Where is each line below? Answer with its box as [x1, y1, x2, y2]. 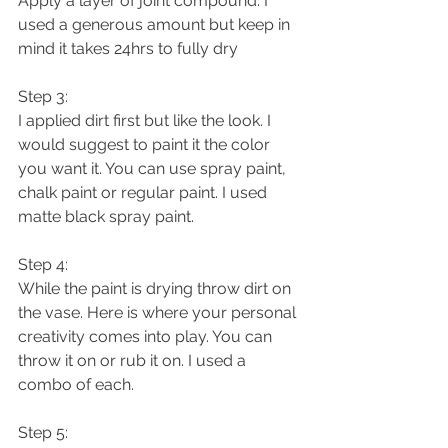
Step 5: [18, 423, 68, 442]
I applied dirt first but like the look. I [18, 111, 275, 130]
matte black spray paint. [18, 207, 202, 226]
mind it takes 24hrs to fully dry [18, 39, 242, 58]
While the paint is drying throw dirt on [18, 279, 295, 298]
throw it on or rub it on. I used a [18, 351, 250, 370]
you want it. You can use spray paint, [18, 159, 290, 178]
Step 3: [18, 87, 68, 106]
